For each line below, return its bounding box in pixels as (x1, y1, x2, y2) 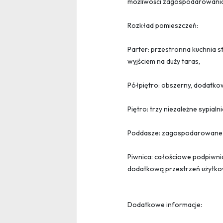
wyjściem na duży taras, (127, 57, 200, 66)
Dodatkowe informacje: (127, 200, 202, 210)
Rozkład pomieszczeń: (127, 21, 198, 30)
